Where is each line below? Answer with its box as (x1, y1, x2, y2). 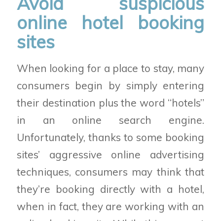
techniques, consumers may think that (16, 165, 205, 179)
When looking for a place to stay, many (16, 62, 205, 75)
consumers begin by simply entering (16, 79, 205, 92)
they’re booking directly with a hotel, (16, 183, 205, 196)
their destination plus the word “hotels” (16, 96, 205, 110)
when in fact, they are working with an (16, 200, 205, 213)
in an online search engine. (16, 113, 205, 127)
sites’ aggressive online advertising (16, 148, 205, 161)
